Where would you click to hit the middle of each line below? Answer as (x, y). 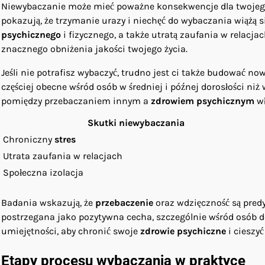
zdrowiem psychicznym (203, 101)
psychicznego (31, 34)
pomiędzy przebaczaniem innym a (76, 101)
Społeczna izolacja (43, 172)
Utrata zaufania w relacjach (63, 156)
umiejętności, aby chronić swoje (71, 231)
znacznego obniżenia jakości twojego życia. (94, 49)
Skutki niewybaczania (136, 122)
